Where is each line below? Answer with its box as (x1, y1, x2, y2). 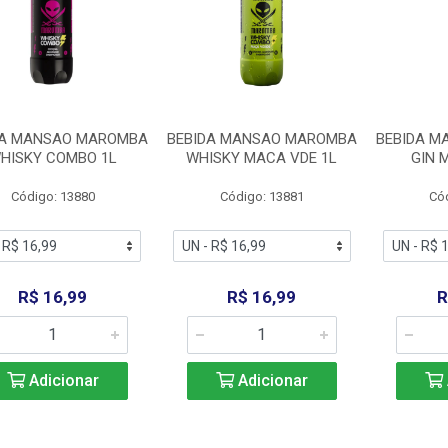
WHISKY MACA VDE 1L (186, 149, 338, 167)
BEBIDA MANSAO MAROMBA (166, 130, 357, 148)
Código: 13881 (219, 189, 304, 204)
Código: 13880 (10, 189, 95, 204)
